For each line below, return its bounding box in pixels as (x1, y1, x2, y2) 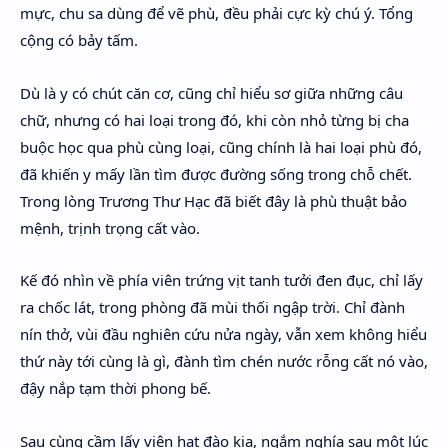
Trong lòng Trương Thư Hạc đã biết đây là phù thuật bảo (20, 190, 407, 211)
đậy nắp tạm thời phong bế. (20, 378, 211, 398)
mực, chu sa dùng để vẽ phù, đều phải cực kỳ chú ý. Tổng (20, 3, 413, 23)
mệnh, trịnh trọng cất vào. (20, 217, 200, 238)
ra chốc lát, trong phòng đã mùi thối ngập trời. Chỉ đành (20, 297, 405, 317)
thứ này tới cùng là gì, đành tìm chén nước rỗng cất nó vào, (20, 351, 428, 371)
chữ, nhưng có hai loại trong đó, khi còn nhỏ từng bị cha (20, 109, 409, 130)
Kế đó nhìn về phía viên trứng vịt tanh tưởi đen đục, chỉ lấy (20, 270, 423, 290)
